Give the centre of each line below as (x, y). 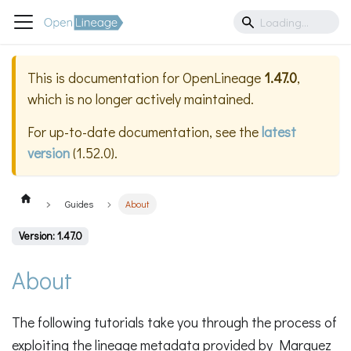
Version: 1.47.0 (50, 236)
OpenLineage (222, 78)
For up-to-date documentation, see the (145, 132)
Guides (79, 204)
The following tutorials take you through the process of (174, 322)
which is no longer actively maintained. (141, 99)
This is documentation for (105, 78)
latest (279, 132)
